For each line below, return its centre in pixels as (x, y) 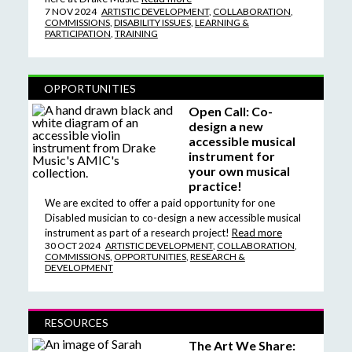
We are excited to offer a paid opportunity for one (159, 202)
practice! (215, 185)
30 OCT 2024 (72, 245)
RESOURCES (76, 322)
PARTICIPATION (77, 33)
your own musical (239, 170)
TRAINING (136, 33)
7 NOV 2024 (70, 11)
